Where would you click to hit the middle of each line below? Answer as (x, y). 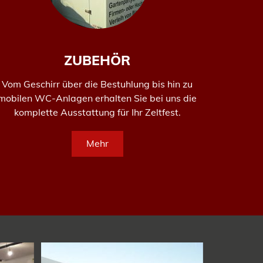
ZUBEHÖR (97, 60)
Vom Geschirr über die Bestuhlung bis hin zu (97, 84)
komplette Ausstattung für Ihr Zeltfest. (97, 112)
